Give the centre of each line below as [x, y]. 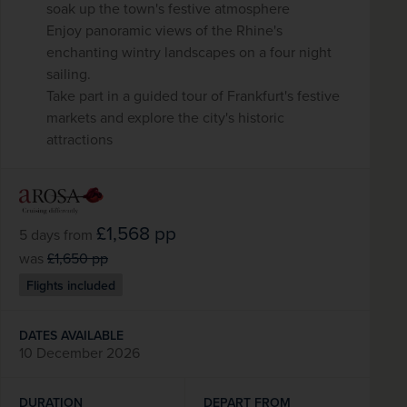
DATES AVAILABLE [71, 336]
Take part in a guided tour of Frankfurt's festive [193, 95]
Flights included [71, 285]
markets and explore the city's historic [165, 117]
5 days [41, 235]
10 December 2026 [79, 353]
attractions [79, 139]
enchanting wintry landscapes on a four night [189, 51]
